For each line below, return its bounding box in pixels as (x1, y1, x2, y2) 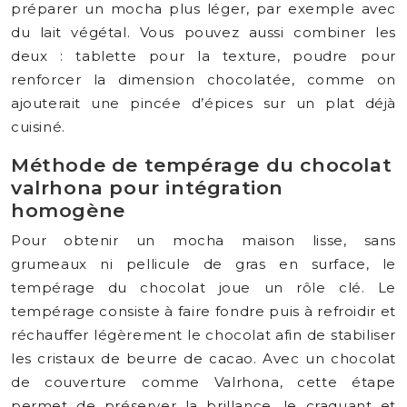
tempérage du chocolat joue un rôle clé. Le (11, 279, 396, 296)
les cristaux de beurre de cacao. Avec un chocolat (11, 350, 396, 367)
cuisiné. (11, 118, 65, 135)
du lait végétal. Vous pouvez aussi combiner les (11, 24, 396, 41)
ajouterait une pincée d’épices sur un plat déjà (11, 94, 396, 112)
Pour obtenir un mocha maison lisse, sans (11, 232, 396, 249)
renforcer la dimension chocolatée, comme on (11, 71, 396, 88)
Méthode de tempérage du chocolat (11, 154, 392, 176)
